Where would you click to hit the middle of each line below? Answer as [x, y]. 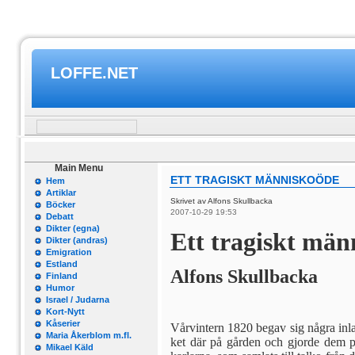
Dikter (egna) [73, 228]
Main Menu [79, 168]
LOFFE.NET [94, 73]
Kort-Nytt [65, 311]
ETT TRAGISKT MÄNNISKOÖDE [255, 180]
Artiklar [61, 193]
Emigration [69, 252]
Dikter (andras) [77, 240]
